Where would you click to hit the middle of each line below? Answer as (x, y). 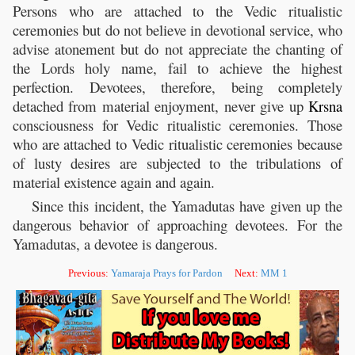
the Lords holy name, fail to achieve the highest (177, 68)
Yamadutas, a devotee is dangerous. (115, 243)
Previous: (89, 273)
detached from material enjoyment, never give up (160, 106)
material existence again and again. (114, 182)
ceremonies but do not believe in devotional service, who (177, 30)
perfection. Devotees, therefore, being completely (177, 87)
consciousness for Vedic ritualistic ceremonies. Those (177, 125)
